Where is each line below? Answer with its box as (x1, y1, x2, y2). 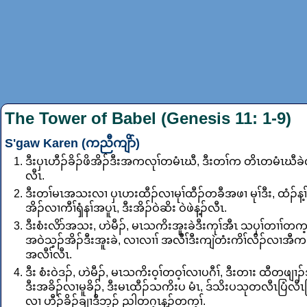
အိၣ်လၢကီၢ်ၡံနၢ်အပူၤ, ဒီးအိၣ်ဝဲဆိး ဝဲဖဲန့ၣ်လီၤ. (25, 202, 227, 214)
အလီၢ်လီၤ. (25, 249, 72, 261)
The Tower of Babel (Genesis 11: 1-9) (5, 109, 291, 128)
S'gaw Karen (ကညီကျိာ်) (5, 136, 140, 151)
